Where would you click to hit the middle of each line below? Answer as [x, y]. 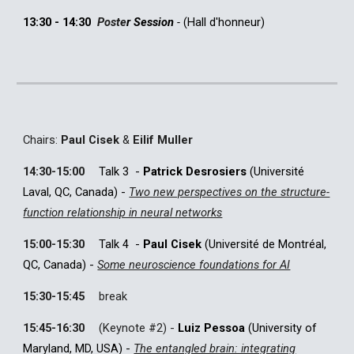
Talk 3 [114, 171]
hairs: [46, 140]
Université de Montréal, [268, 244]
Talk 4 [114, 244]
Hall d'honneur [224, 22]
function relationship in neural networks [123, 213]
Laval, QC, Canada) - [76, 192]
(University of [281, 328]
